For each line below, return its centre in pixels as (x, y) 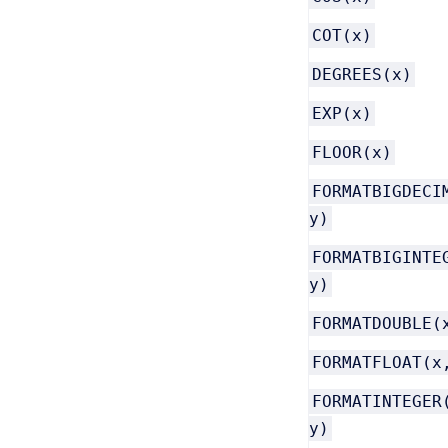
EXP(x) (342, 113)
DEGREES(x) (362, 74)
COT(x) (342, 35)
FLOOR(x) (352, 152)
